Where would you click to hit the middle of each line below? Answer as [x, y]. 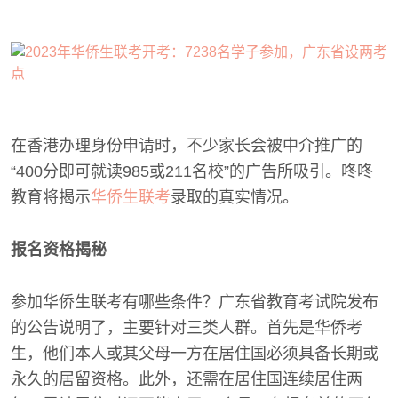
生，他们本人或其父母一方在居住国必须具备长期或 [195, 354]
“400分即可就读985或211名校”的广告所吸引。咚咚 [192, 171]
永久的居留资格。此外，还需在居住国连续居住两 [187, 379]
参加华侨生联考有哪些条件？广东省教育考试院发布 [195, 302]
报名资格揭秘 [59, 250]
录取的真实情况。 [235, 197]
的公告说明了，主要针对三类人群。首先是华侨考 [187, 328]
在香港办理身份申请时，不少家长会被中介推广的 [187, 146]
